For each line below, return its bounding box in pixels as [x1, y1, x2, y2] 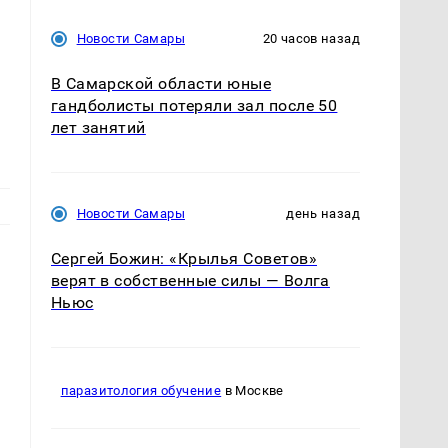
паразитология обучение [60, 383, 222, 399]
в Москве [221, 383, 284, 399]
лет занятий [50, 117, 146, 137]
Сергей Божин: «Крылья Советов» [50, 248, 317, 268]
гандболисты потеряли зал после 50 [50, 95, 338, 115]
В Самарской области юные [50, 73, 272, 93]
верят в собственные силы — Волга [50, 270, 330, 290]
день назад [286, 205, 360, 221]
